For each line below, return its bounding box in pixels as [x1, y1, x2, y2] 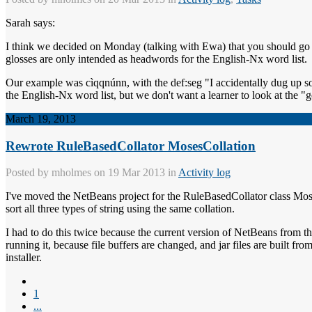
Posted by [6, 166, 52, 179]
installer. [6, 251, 42, 264]
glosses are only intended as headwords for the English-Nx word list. [6, 52, 307, 65]
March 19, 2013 [6, 112, 76, 125]
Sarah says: [6, 16, 55, 29]
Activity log [178, 166, 231, 179]
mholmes [52, 166, 91, 179]
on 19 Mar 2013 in [91, 166, 178, 179]
